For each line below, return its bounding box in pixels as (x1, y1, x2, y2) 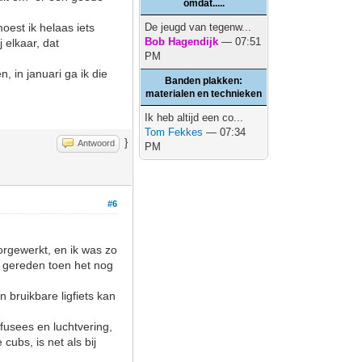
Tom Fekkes (145, 126, 204, 138)
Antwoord (78, 138, 116, 148)
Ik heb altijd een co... (145, 112, 244, 124)
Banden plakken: (165, 75, 243, 86)
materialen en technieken (145, 88, 263, 99)
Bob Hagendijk (145, 36, 219, 48)
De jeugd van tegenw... (145, 21, 252, 33)
